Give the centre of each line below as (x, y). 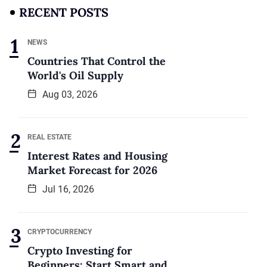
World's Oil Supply (75, 75)
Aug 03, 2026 (69, 94)
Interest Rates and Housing (97, 156)
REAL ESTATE (49, 137)
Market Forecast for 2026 (92, 170)
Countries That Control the (97, 61)
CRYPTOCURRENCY (60, 232)
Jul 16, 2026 (67, 189)
